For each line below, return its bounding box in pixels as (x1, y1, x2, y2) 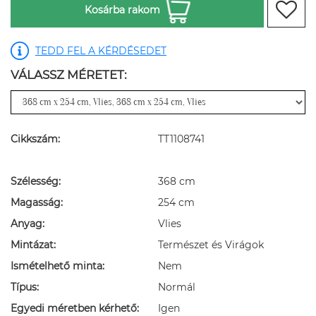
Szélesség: (11, 174, 61, 188)
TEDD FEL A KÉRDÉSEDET (35, 44, 166, 57)
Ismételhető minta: (11, 259, 104, 272)
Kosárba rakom (84, 3, 160, 16)
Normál (158, 280, 195, 293)
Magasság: (11, 195, 63, 209)
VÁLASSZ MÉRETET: (11, 67, 127, 82)
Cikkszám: (11, 132, 60, 145)
